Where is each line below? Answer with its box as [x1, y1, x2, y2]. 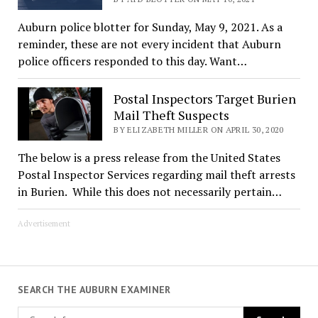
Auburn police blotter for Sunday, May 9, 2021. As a [17, 18, 283, 35]
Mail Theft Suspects [114, 106, 230, 124]
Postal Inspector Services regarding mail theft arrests [17, 166, 295, 182]
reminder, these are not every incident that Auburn [17, 35, 281, 52]
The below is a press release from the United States [17, 149, 280, 165]
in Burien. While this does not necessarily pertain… [17, 183, 282, 199]
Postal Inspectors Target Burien [114, 90, 297, 108]
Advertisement [17, 218, 70, 229]
